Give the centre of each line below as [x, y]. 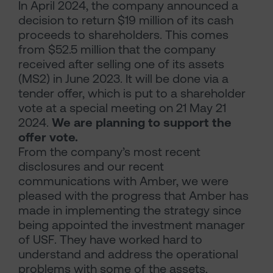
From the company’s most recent [109, 152]
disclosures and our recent [91, 166]
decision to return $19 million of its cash [126, 20]
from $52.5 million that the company [117, 49]
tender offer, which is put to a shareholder [132, 93]
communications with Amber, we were [123, 181]
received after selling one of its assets [121, 64]
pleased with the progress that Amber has [133, 196]
